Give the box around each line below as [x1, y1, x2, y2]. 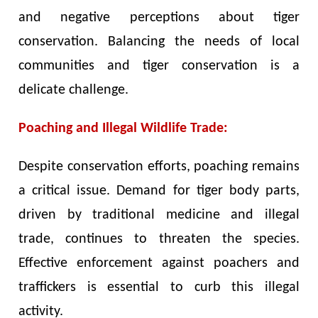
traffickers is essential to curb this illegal [18, 280, 300, 295]
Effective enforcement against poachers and [18, 256, 300, 270]
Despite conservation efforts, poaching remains [18, 159, 300, 174]
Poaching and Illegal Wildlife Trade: [18, 121, 229, 136]
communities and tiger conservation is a [18, 58, 300, 73]
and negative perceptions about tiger [18, 10, 300, 25]
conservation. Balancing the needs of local [18, 34, 300, 49]
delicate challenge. [18, 82, 129, 97]
